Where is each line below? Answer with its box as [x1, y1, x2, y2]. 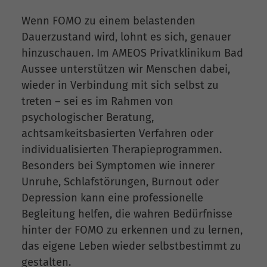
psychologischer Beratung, [21, 111, 154, 125]
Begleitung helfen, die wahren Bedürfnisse [21, 207, 232, 221]
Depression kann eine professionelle [21, 191, 203, 205]
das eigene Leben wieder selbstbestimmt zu [21, 240, 241, 253]
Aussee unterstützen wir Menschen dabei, [21, 63, 230, 76]
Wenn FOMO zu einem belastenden [21, 14, 195, 28]
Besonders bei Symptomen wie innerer [21, 159, 215, 173]
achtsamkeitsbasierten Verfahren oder [21, 127, 213, 141]
